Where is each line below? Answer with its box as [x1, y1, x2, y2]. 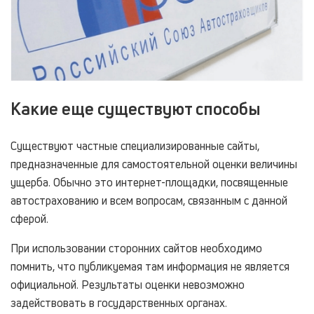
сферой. [11, 211, 48, 227]
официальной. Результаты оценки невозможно [11, 277, 245, 293]
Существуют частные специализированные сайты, [11, 138, 259, 154]
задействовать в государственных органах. [11, 295, 227, 311]
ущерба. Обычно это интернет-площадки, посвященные [11, 175, 288, 191]
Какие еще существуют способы [11, 97, 261, 121]
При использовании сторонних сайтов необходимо [11, 240, 262, 257]
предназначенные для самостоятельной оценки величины [11, 156, 297, 172]
